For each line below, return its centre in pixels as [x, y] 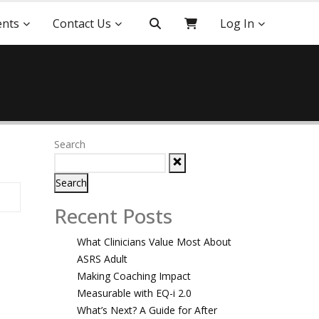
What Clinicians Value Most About [154, 242]
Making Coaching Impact [134, 276]
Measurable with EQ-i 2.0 [134, 293]
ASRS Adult [102, 259]
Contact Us [82, 23]
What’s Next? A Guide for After [147, 310]
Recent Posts [113, 216]
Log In [237, 23]
